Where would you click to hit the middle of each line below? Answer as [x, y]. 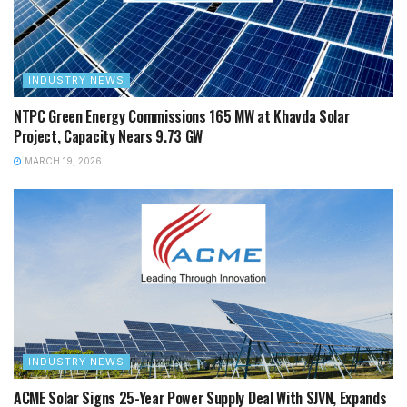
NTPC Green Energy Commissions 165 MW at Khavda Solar [182, 116]
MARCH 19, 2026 [62, 161]
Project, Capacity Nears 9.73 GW [109, 136]
